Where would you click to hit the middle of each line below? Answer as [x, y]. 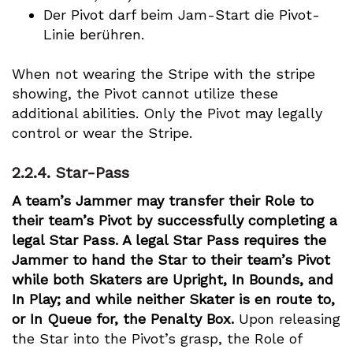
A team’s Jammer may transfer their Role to [163, 200]
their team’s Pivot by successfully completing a [175, 220]
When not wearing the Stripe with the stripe [163, 73]
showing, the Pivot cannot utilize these [145, 93]
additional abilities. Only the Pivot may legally [167, 113]
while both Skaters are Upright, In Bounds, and [173, 279]
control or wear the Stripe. [102, 132]
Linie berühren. [94, 34]
